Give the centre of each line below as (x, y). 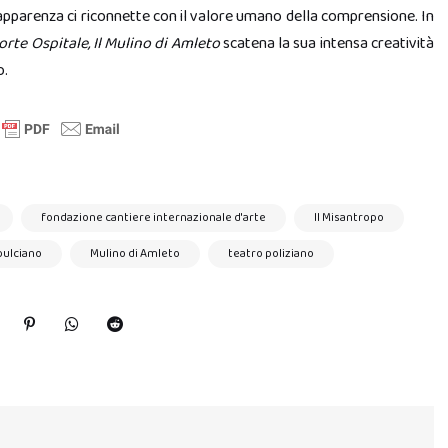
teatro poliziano (271, 253)
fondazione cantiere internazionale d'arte (153, 217)
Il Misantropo (349, 217)
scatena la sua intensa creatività (327, 43)
